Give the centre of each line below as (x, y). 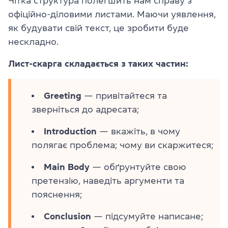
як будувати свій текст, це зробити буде (98, 28)
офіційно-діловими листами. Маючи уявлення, (112, 15)
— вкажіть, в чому (138, 132)
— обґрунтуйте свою (138, 167)
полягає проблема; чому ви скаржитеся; (122, 145)
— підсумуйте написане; (147, 217)
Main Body (67, 167)
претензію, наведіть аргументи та (108, 181)
